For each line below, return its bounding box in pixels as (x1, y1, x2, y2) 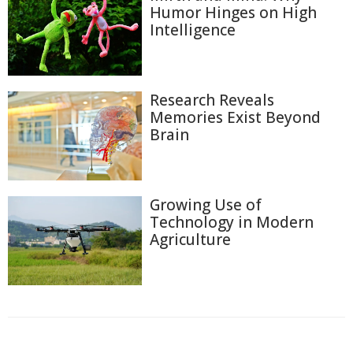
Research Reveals (150, 90, 274, 111)
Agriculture (150, 229, 231, 250)
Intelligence (150, 20, 236, 41)
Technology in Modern (150, 211, 314, 232)
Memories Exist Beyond (150, 107, 321, 128)
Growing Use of (150, 194, 262, 215)
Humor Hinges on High (150, 2, 317, 24)
